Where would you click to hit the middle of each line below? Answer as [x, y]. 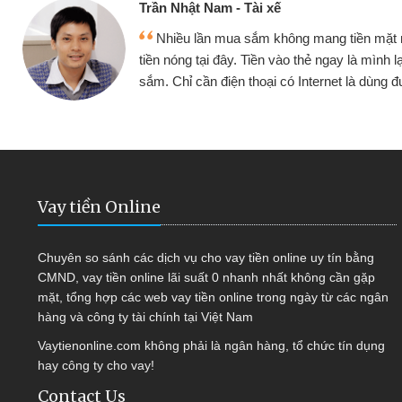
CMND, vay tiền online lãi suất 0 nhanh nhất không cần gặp [206, 277]
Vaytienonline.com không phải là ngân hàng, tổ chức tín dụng [211, 345]
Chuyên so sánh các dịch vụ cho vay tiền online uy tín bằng [206, 258]
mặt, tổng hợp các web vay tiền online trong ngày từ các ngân [213, 297]
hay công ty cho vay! [96, 365]
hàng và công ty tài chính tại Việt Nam [145, 317]
